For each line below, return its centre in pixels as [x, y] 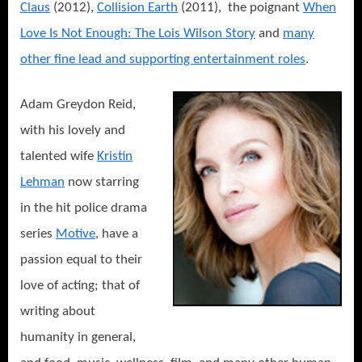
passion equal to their [81, 260]
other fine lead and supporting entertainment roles [163, 60]
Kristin [115, 157]
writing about [58, 312]
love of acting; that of [80, 286]
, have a [117, 234]
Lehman [42, 183]
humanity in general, [78, 338]
